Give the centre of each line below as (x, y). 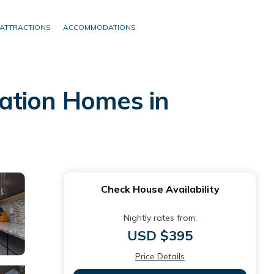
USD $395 (160, 235)
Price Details (160, 256)
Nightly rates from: (160, 218)
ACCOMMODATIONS (99, 27)
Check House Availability (160, 189)
